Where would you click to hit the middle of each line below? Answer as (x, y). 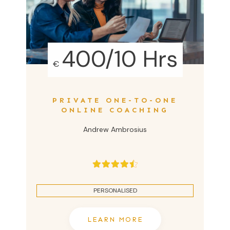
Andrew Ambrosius (115, 129)
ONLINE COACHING (115, 110)
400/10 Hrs (119, 59)
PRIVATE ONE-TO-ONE (115, 100)
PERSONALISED (115, 190)
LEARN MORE (115, 219)
